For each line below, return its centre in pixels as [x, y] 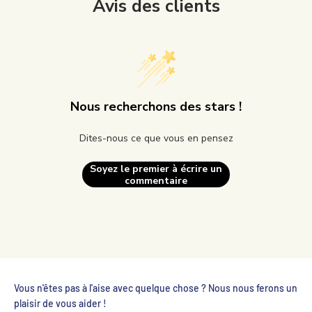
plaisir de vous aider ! [60, 304]
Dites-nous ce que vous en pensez [156, 139]
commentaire [156, 180]
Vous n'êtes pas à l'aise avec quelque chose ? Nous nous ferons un [156, 288]
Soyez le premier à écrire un [156, 169]
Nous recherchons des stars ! [156, 107]
